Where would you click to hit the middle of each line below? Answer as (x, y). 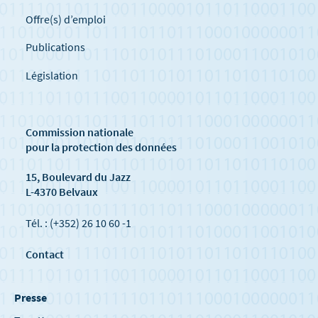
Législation (51, 76)
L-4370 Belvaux (61, 192)
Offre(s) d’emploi (65, 19)
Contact (44, 254)
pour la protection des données (101, 147)
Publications (55, 47)
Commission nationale (79, 132)
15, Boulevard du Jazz (78, 177)
